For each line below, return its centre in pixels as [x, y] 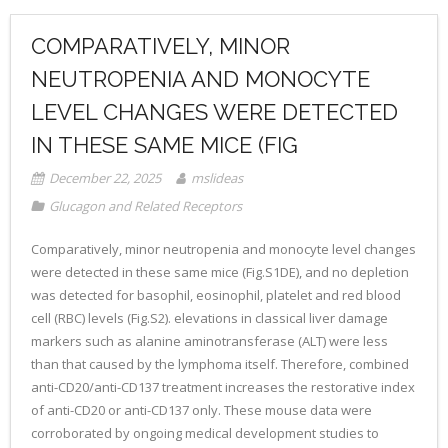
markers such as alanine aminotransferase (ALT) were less [209, 341]
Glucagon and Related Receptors [145, 206]
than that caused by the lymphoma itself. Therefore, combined [220, 364]
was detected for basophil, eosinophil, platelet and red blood [216, 295]
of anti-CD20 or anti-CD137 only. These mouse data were [201, 410]
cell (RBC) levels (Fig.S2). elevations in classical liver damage [209, 318]
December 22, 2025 [105, 178]
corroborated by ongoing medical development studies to [205, 433]
